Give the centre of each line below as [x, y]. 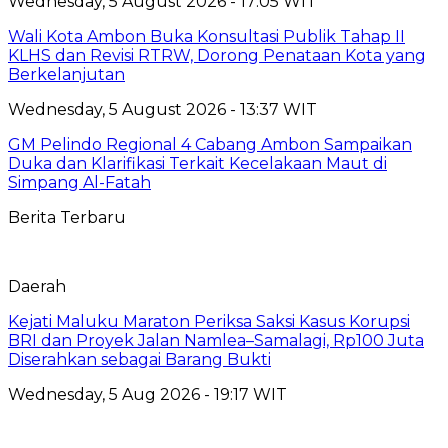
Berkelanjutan [66, 74]
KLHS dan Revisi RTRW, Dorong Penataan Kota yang [217, 55]
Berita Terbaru [67, 217]
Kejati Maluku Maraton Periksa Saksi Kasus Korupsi [209, 321]
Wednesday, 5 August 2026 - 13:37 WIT [162, 109]
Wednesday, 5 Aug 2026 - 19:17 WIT [147, 394]
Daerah [37, 286]
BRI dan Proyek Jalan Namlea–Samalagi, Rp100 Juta [216, 340]
